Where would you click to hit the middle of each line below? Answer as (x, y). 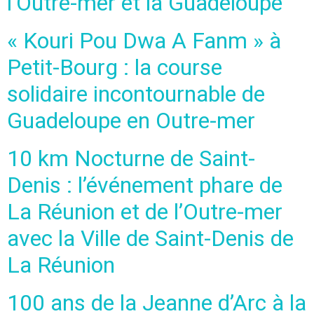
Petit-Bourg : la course (115, 67)
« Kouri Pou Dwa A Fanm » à (144, 40)
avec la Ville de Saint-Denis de (150, 238)
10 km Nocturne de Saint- (131, 158)
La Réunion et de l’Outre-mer (145, 211)
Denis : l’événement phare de (145, 185)
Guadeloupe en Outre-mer (131, 120)
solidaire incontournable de (136, 94)
